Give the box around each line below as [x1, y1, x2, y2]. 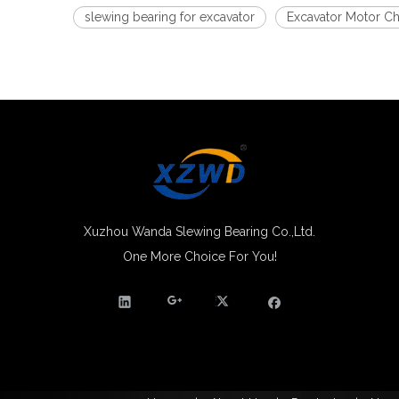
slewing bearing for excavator [85, 9, 255, 24]
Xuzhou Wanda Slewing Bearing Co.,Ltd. [84, 224, 315, 239]
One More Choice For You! [122, 248, 277, 264]
